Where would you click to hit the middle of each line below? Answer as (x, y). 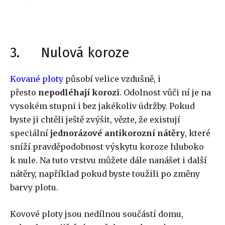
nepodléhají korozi (79, 93)
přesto (24, 93)
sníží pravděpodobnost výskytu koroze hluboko (107, 147)
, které (198, 133)
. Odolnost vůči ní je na (165, 93)
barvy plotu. (34, 188)
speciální (30, 133)
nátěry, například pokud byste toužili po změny (105, 174)
